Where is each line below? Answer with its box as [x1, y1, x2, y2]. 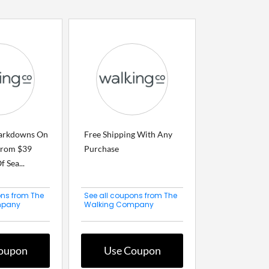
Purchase [84, 144, 119, 154]
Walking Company [84, 199, 154, 210]
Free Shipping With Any [84, 129, 172, 140]
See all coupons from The [84, 190, 177, 201]
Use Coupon [103, 244, 161, 258]
